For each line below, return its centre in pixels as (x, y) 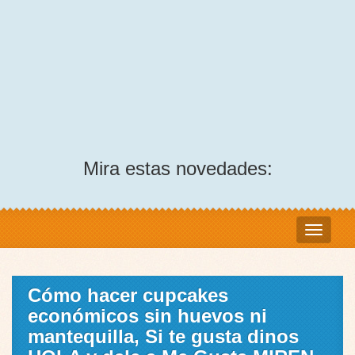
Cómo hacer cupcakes (128, 296)
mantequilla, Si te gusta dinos (163, 337)
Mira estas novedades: (177, 169)
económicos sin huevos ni (147, 316)
